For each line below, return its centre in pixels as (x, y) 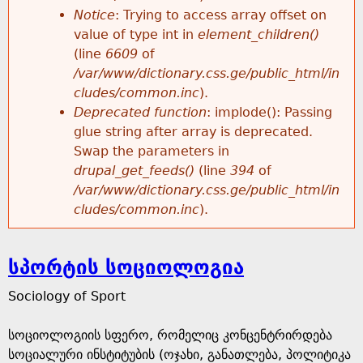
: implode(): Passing (269, 112)
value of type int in (136, 34)
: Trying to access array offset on (221, 15)
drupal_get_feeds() (134, 171)
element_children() (258, 34)
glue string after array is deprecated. (193, 132)
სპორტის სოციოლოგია (126, 267)
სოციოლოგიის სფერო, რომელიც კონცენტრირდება (170, 335)
